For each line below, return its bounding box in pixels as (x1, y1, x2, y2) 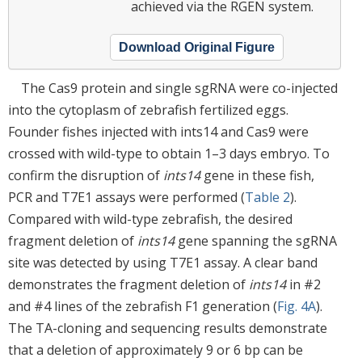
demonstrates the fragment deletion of (8, 276, 249, 294)
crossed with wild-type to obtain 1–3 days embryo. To (8, 145, 330, 163)
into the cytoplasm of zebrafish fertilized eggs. (8, 101, 288, 120)
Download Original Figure (119, 40, 275, 55)
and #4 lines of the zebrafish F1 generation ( (8, 297, 277, 316)
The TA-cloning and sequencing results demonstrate (8, 319, 327, 338)
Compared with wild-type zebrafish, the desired (8, 210, 293, 229)
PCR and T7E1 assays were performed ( (8, 188, 245, 207)
